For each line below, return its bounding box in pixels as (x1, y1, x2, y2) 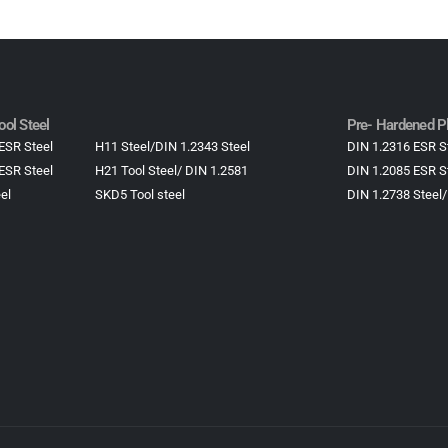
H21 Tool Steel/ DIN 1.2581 (94, 163, 248, 179)
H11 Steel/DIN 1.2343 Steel (94, 139, 250, 155)
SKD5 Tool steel (94, 187, 185, 203)
